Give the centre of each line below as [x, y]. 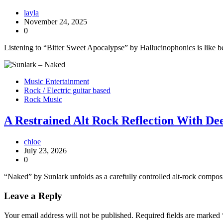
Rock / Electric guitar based [67, 91]
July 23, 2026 [45, 151]
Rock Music [43, 100]
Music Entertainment [56, 82]
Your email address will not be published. [69, 215]
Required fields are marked [179, 215]
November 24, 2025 [56, 22]
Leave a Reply [33, 196]
